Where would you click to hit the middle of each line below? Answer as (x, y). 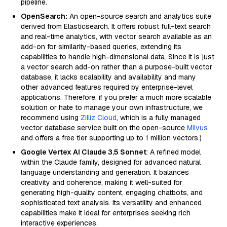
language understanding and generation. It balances (105, 172)
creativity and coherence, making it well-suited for (102, 182)
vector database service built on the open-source (104, 128)
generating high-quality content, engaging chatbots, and (112, 193)
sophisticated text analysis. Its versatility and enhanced (111, 203)
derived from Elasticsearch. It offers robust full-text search (116, 26)
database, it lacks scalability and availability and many (108, 77)
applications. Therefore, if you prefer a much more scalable (116, 97)
